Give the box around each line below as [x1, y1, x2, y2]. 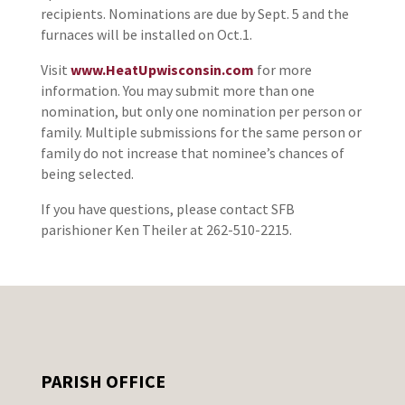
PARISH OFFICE [40, 370, 165, 393]
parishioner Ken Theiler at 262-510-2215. [40, 221, 292, 240]
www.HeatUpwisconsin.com [70, 61, 257, 80]
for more [256, 61, 312, 80]
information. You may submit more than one [40, 81, 315, 100]
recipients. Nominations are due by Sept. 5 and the [40, 5, 349, 24]
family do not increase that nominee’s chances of [40, 144, 344, 163]
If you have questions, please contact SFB [40, 200, 295, 219]
